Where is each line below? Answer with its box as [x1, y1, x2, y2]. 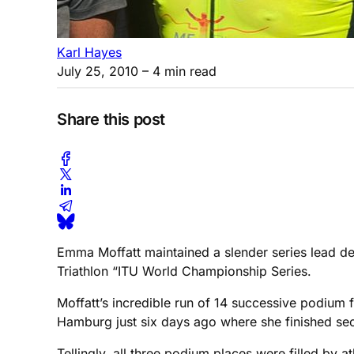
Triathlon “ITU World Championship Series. [57, 262, 311, 279]
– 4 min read [138, 62, 217, 79]
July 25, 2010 [57, 62, 138, 79]
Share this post [57, 110, 165, 130]
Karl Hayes [57, 43, 122, 60]
